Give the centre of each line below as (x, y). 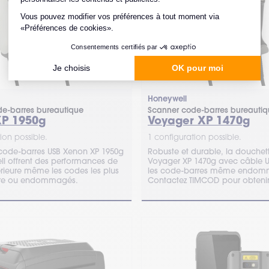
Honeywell (167, 99)
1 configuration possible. (194, 137)
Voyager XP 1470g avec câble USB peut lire (183, 161)
